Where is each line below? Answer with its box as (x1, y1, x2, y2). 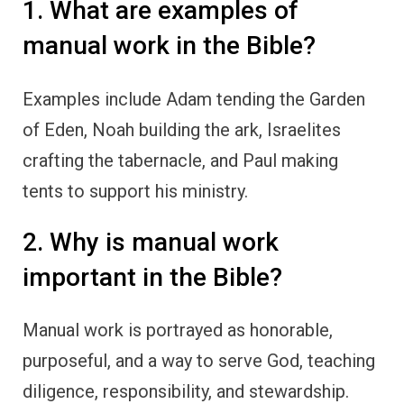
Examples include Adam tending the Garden (23, 87, 365, 110)
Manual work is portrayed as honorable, (23, 318, 333, 341)
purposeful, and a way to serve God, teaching (23, 349, 375, 372)
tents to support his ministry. (23, 179, 248, 202)
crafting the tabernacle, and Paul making (23, 149, 338, 171)
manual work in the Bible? (23, 31, 316, 61)
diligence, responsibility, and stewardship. (23, 380, 349, 402)
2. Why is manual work (23, 226, 279, 257)
